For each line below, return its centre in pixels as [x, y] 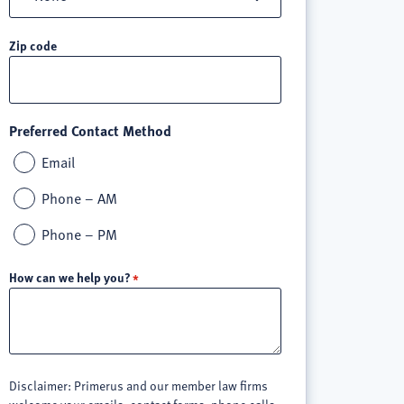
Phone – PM [79, 234]
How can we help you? [69, 276]
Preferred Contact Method [90, 130]
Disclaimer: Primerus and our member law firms [138, 385]
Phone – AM [79, 198]
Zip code [32, 45]
